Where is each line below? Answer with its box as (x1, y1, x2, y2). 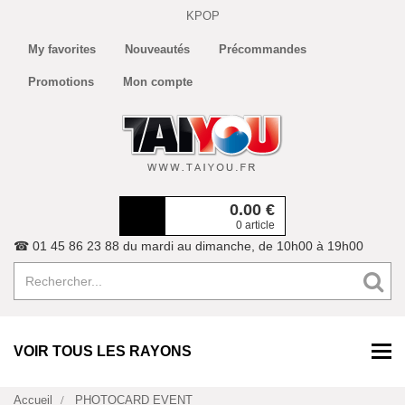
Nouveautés (125, 42, 190, 56)
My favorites (28, 42, 96, 56)
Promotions (28, 75, 94, 89)
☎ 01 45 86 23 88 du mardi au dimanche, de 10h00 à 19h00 (14, 239, 363, 253)
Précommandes (219, 42, 306, 56)
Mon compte (123, 75, 193, 89)
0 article (236, 219, 275, 231)
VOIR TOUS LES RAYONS (14, 344, 192, 359)
